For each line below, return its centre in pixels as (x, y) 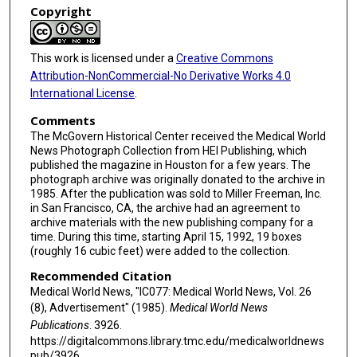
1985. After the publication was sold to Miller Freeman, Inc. (176, 193)
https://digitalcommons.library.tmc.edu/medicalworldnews (177, 341)
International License (82, 94)
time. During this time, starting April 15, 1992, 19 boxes (166, 236)
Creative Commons (224, 59)
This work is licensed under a (103, 59)
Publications (59, 326)
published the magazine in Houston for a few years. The (170, 165)
